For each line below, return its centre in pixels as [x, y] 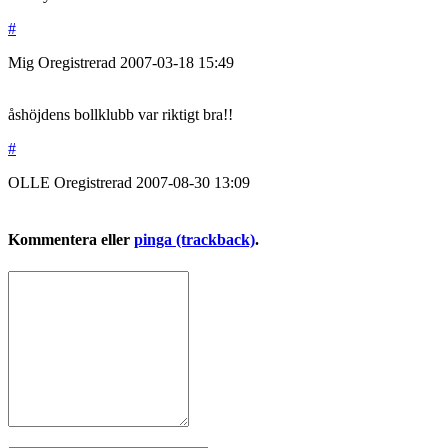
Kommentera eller [71, 240]
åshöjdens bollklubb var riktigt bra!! [120, 115]
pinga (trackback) [194, 240]
